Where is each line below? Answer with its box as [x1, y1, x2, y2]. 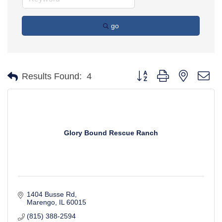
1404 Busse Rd [26, 190, 75, 198]
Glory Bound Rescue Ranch [64, 128, 158, 137]
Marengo [26, 198, 55, 206]
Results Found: [22, 71, 82, 81]
